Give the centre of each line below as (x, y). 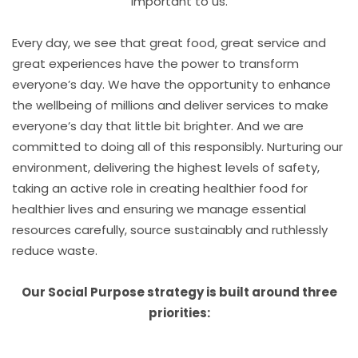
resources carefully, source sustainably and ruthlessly (170, 230)
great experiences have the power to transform (155, 64)
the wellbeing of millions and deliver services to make (170, 105)
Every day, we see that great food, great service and (169, 43)
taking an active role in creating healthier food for (160, 188)
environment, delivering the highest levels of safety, (166, 167)
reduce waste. (55, 251)
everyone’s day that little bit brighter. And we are (158, 126)
